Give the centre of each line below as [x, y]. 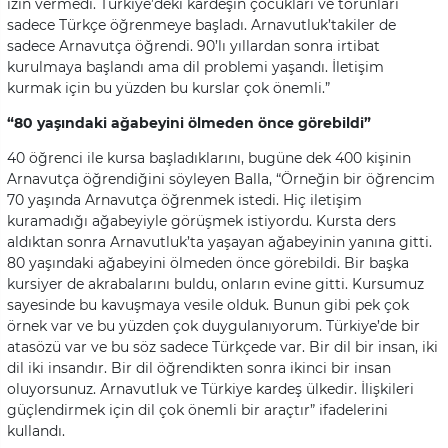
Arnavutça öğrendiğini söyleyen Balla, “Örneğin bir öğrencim [221, 178]
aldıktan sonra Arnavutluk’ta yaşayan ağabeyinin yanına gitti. [219, 241]
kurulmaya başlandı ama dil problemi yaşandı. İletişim [195, 66]
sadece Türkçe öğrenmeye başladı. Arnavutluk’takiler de [201, 24]
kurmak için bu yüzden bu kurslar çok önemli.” [168, 87]
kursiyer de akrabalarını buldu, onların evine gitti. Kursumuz [215, 283]
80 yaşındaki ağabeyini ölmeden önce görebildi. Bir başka [208, 262]
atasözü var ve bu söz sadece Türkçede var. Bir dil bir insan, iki [222, 346]
